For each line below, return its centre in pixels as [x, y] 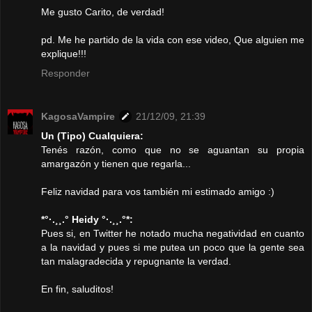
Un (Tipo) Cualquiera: [92, 136]
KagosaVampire [78, 117]
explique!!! [64, 54]
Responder [65, 73]
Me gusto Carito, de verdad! [103, 12]
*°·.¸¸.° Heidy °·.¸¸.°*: [87, 220]
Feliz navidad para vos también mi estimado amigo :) [158, 192]
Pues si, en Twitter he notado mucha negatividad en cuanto [173, 234]
